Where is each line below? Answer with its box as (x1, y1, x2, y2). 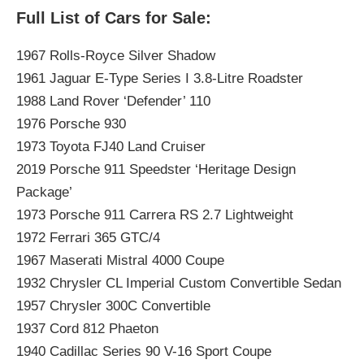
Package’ (15, 184, 72, 201)
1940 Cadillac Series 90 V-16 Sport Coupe (15, 344, 271, 360)
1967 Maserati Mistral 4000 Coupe (15, 253, 224, 269)
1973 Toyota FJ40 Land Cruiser (15, 139, 206, 155)
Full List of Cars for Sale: (15, 9, 211, 28)
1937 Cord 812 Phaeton (15, 321, 158, 337)
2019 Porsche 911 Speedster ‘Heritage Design (15, 162, 296, 178)
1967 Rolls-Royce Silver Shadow (15, 48, 215, 64)
